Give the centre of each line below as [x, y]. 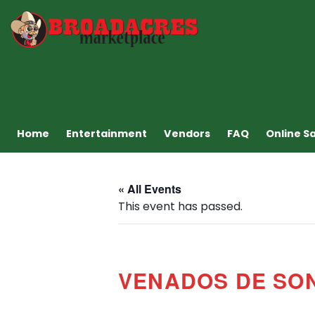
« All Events [150, 188]
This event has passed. [180, 206]
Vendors [187, 133]
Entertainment [107, 133]
